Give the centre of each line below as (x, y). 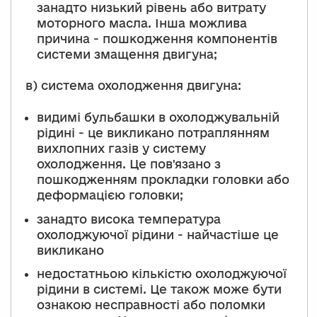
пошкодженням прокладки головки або (163, 180)
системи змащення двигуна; (127, 54)
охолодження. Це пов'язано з (129, 164)
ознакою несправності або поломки (151, 305)
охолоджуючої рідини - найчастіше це (158, 234)
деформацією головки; (110, 195)
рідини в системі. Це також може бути (159, 289)
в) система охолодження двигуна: (133, 85)
